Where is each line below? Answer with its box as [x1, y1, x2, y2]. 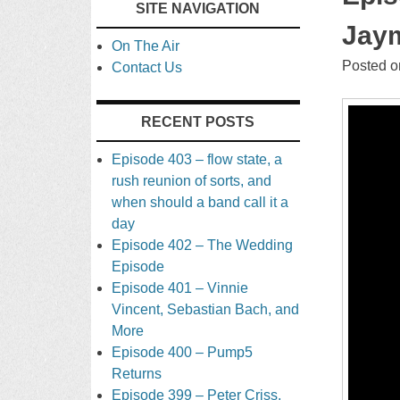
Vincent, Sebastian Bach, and [112, 301, 300, 317]
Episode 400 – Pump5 [112, 344, 254, 360]
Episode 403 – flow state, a [112, 151, 283, 167]
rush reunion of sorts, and [112, 172, 272, 188]
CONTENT [98, 46, 169, 62]
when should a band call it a [112, 194, 289, 210]
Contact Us [112, 59, 183, 75]
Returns [112, 365, 162, 381]
